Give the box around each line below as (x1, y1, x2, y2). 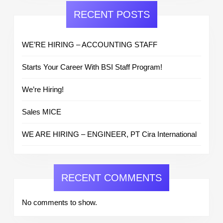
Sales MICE (22, 107, 61, 116)
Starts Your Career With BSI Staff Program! (22, 62, 162, 71)
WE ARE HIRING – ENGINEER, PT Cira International (22, 129, 197, 138)
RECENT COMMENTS (61, 172, 162, 183)
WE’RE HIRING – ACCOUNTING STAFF (22, 40, 157, 49)
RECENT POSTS (73, 8, 150, 20)
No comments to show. (22, 198, 97, 207)
